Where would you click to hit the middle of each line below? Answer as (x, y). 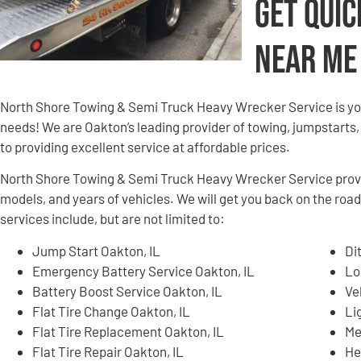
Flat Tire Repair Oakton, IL (108, 351)
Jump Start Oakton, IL (96, 250)
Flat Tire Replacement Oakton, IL (128, 331)
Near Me (306, 60)
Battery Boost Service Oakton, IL (127, 290)
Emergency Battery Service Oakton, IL (143, 270)
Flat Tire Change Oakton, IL (111, 311)
